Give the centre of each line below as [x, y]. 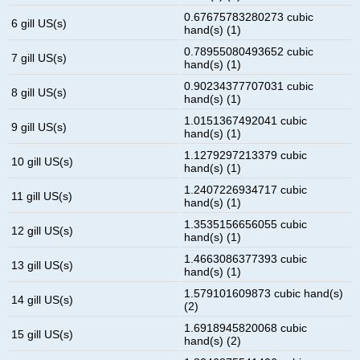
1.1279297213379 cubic [246, 155]
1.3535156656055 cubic [246, 224]
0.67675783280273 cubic [249, 16]
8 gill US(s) [39, 92]
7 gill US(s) [39, 57]
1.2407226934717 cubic [246, 189]
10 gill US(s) [43, 161]
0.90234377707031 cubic [249, 86]
